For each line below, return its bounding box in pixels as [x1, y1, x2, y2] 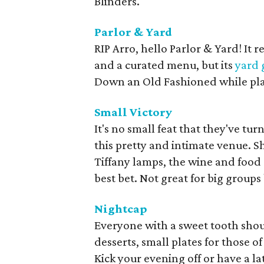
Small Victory [94, 105, 172, 119]
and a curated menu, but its [94, 58, 235, 72]
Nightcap [94, 202, 147, 216]
